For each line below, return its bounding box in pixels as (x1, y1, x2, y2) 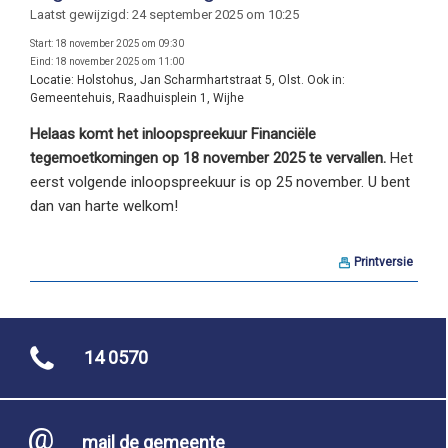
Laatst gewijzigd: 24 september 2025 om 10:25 (30, 6, 299, 22)
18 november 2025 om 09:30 (53, 37, 184, 49)
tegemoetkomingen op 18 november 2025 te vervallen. (30, 148, 390, 167)
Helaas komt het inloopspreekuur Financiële (30, 124, 316, 143)
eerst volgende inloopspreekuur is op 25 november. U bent (30, 172, 410, 191)
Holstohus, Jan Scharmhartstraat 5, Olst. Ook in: (74, 72, 345, 87)
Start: (30, 37, 53, 49)
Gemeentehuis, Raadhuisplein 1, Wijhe (30, 90, 244, 105)
